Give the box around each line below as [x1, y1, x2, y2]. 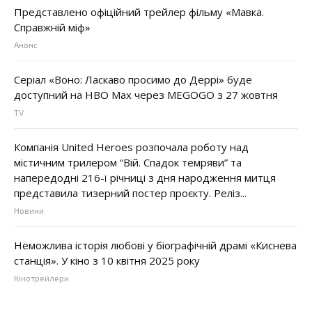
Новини [14, 205, 44, 216]
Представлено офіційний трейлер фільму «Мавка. [14, 5, 264, 19]
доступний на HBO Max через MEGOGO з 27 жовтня [14, 88, 278, 102]
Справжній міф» [14, 20, 91, 35]
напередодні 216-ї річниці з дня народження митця [14, 171, 276, 185]
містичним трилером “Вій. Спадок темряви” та [14, 155, 242, 170]
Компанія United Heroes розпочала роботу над [14, 140, 249, 155]
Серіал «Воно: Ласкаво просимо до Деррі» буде [14, 72, 252, 87]
